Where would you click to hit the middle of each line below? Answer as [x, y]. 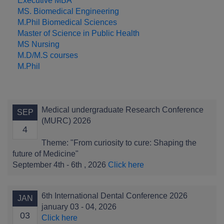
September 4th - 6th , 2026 [60, 165]
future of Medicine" [45, 154]
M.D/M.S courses [48, 55]
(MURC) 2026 [66, 121]
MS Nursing [38, 44]
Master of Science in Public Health [78, 33]
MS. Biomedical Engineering [68, 11]
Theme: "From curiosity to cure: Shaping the [119, 143]
